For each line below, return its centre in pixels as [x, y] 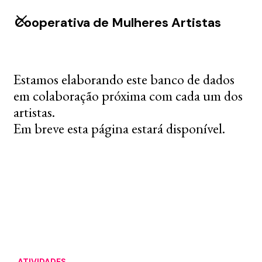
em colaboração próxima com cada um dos [128, 96]
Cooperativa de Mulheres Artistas [118, 23]
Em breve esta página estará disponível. [119, 128]
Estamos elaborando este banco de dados [124, 79]
